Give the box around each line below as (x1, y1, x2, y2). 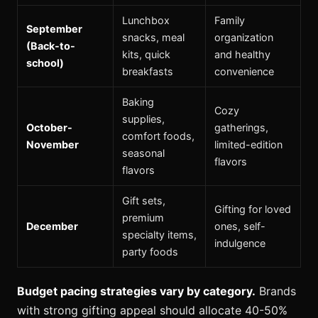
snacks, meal (122, 31, 185, 43)
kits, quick (122, 48, 170, 60)
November (26, 138, 79, 150)
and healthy (214, 48, 270, 60)
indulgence (214, 236, 265, 249)
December (26, 219, 78, 232)
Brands (256, 283, 296, 298)
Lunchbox (122, 13, 170, 26)
